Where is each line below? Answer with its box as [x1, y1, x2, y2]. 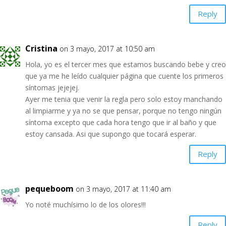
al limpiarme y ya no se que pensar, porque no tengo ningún [25, 105, 221, 116]
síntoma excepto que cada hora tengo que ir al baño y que [25, 117, 216, 127]
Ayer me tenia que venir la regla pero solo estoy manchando [25, 94, 222, 104]
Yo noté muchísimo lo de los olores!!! [25, 199, 146, 209]
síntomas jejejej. [25, 82, 79, 92]
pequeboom [25, 183, 74, 194]
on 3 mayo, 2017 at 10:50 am [60, 43, 155, 53]
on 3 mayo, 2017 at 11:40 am [76, 184, 171, 194]
